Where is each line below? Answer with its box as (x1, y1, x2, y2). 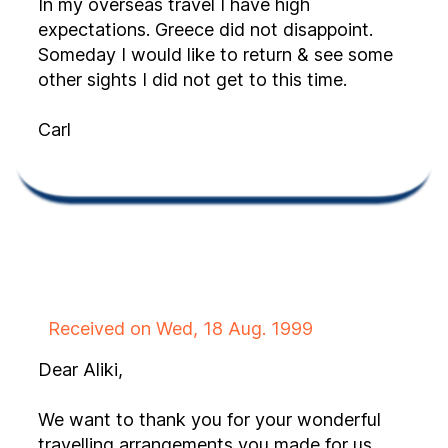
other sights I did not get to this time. (152, 69, 352, 90)
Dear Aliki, (38, 359, 128, 380)
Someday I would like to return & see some (38, 44, 393, 65)
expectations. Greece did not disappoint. (219, 19, 378, 40)
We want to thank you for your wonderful (38, 409, 381, 430)
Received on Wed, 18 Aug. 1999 (48, 318, 313, 339)
